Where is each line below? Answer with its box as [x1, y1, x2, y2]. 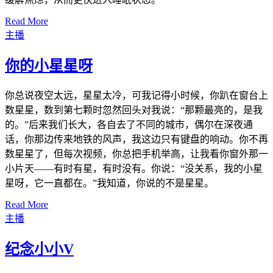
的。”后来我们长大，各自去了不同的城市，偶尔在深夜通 [5, 119, 253, 130]
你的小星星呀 [5, 57, 93, 74]
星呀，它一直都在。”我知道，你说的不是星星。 [5, 177, 214, 188]
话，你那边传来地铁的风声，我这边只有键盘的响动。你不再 [5, 133, 268, 144]
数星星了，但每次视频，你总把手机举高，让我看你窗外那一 [5, 148, 268, 159]
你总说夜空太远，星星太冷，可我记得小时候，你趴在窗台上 [5, 90, 268, 101]
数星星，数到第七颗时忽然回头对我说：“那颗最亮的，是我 [5, 104, 263, 115]
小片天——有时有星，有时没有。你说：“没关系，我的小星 [5, 163, 263, 174]
